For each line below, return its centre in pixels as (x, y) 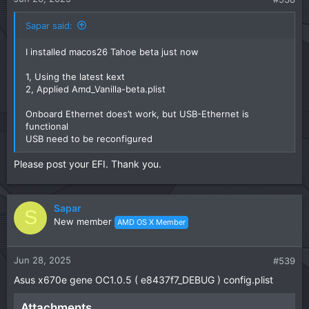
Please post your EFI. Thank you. (88, 163)
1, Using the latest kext (75, 76)
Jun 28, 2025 (42, 260)
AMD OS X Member (151, 222)
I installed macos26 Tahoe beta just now (112, 51)
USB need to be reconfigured (89, 138)
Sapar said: (49, 25)
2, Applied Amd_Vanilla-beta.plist (96, 89)
